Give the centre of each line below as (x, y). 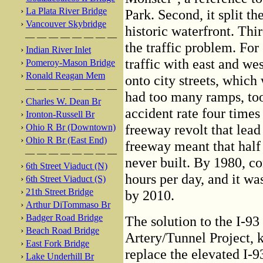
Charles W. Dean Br (63, 101)
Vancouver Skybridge (66, 24)
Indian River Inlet (58, 50)
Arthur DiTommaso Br (68, 205)
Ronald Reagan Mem (65, 75)
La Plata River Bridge (66, 11)
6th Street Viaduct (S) (66, 179)
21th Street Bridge (60, 192)
